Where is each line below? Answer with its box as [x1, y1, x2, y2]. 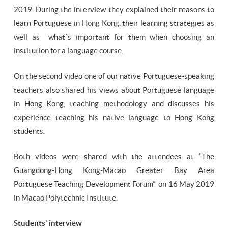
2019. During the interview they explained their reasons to [14, 5, 214, 14]
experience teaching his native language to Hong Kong [14, 113, 214, 122]
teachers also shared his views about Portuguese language [14, 85, 214, 95]
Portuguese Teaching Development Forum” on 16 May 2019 [14, 180, 214, 189]
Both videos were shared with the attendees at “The [14, 152, 214, 161]
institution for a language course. [14, 46, 123, 55]
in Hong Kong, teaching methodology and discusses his [14, 99, 214, 108]
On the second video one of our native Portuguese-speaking [14, 72, 214, 81]
